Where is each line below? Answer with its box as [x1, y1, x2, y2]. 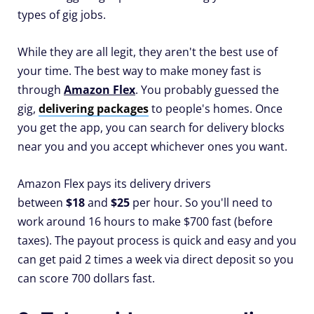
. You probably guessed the [135, 82, 279, 98]
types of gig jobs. [18, 7, 106, 23]
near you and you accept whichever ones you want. [18, 139, 287, 155]
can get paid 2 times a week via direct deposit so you [18, 252, 294, 268]
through [18, 82, 64, 98]
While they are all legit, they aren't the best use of [18, 44, 278, 60]
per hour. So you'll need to [130, 195, 273, 211]
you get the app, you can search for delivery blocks [18, 120, 285, 136]
